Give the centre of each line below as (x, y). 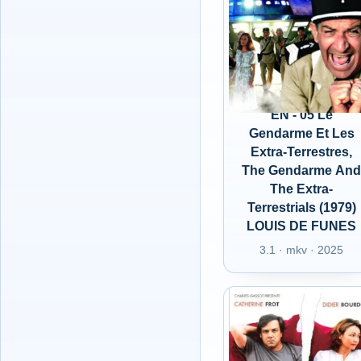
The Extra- (302, 189)
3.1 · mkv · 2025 (302, 250)
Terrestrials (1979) (301, 207)
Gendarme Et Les (301, 133)
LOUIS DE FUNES (302, 226)
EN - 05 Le (301, 115)
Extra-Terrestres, (302, 152)
